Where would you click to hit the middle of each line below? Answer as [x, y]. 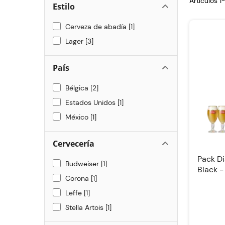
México [77, 133]
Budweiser [82, 179]
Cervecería [74, 159]
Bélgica [77, 103]
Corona [77, 194]
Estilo [64, 22]
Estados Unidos [90, 118]
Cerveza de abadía [96, 42]
